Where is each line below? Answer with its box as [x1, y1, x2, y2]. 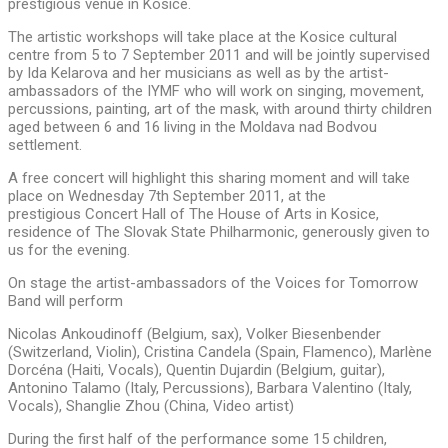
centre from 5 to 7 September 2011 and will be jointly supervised [8, 46, 430, 65]
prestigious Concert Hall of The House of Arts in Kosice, [8, 205, 379, 224]
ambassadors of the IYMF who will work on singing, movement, [8, 82, 424, 101]
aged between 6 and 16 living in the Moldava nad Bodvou [8, 118, 377, 137]
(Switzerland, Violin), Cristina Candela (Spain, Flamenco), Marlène [8, 343, 432, 362]
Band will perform [8, 292, 123, 311]
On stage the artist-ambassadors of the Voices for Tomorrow [8, 274, 418, 293]
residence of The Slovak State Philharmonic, [8, 223, 298, 242]
